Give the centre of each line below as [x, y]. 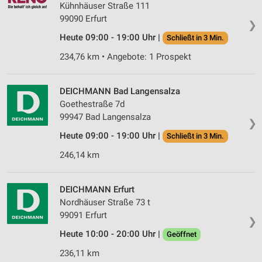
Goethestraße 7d [92, 104]
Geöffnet [182, 235]
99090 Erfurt [83, 19]
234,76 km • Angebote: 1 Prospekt [125, 57]
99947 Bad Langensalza [105, 117]
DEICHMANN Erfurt [97, 190]
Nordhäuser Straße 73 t [105, 203]
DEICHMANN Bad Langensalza [120, 92]
